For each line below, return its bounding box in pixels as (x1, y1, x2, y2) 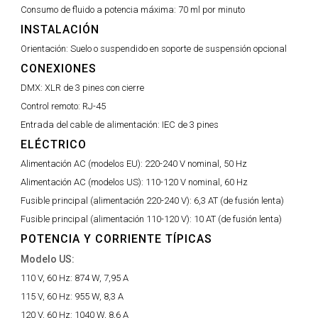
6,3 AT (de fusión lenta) (194, 195, 284, 207)
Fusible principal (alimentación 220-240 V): (21, 195, 194, 207)
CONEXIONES (21, 62, 97, 76)
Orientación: (21, 43, 70, 55)
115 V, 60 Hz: (21, 291, 75, 302)
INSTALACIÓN (21, 23, 99, 37)
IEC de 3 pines (162, 119, 219, 131)
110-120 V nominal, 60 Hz (146, 177, 248, 188)
